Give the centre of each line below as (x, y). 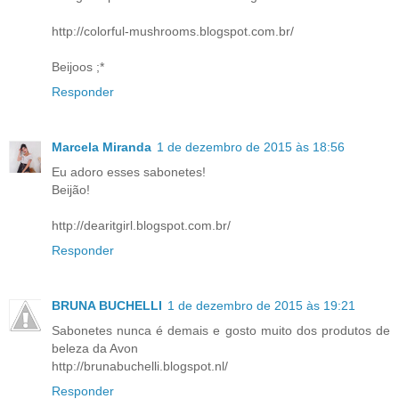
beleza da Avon (95, 348)
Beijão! (71, 189)
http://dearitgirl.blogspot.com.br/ (141, 225)
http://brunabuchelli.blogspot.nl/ (140, 366)
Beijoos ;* (78, 66)
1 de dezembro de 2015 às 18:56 (251, 147)
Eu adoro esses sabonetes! (129, 171)
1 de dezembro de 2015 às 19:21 (261, 305)
